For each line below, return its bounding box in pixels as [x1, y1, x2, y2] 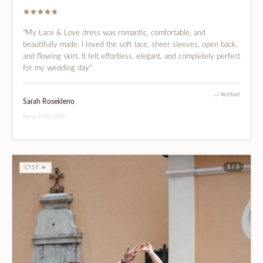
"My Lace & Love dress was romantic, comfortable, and [23, 29, 205, 37]
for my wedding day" [23, 64, 92, 72]
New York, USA [23, 113, 65, 120]
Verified [220, 92, 240, 97]
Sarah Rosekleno [23, 97, 75, 105]
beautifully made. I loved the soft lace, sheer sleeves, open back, [23, 41, 237, 49]
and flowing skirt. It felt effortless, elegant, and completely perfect [23, 52, 240, 60]
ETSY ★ [25, 164, 47, 170]
